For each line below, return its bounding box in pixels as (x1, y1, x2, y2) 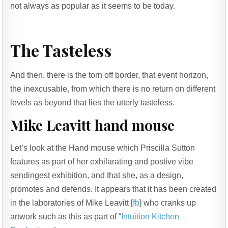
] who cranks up (139, 198, 196, 208)
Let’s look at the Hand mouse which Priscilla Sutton (10, 144, 195, 153)
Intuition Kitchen (121, 212, 180, 221)
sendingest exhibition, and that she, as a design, (10, 171, 184, 180)
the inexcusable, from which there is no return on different (10, 84, 216, 94)
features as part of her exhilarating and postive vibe (10, 157, 194, 166)
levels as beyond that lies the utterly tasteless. (10, 98, 175, 107)
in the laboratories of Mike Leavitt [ (10, 198, 133, 208)
